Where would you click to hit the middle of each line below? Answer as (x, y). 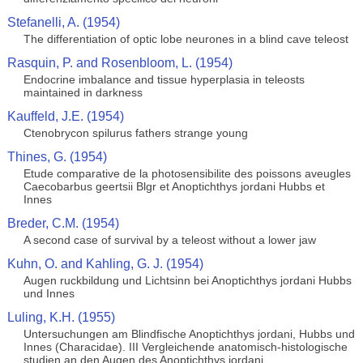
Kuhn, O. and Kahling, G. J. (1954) (105, 264)
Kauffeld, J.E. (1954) (65, 116)
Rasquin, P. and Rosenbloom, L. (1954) (120, 63)
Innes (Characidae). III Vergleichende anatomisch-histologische (185, 347)
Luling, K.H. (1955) (61, 317)
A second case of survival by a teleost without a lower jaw (169, 240)
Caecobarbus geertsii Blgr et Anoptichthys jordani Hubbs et (174, 186)
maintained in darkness (83, 92)
